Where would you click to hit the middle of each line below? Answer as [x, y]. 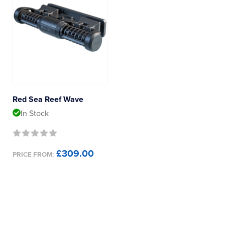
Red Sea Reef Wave [48, 99]
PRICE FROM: [33, 155]
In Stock [35, 114]
